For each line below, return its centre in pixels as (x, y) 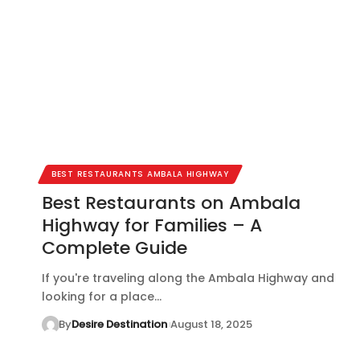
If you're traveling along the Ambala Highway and (188, 278)
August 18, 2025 (211, 324)
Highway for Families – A (152, 225)
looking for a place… (102, 296)
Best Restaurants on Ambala (171, 202)
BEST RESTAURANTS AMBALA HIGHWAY (140, 174)
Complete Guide (115, 247)
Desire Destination (119, 324)
